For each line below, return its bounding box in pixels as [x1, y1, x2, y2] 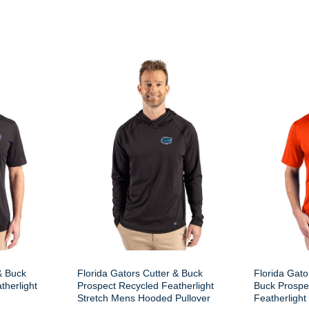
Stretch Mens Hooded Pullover [77, 292, 210, 303]
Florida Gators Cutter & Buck [77, 268, 203, 279]
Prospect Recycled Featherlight [77, 280, 214, 291]
